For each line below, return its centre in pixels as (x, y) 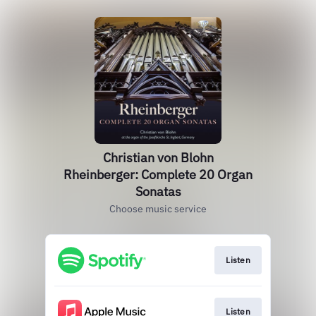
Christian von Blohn (158, 158)
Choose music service (158, 209)
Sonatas (158, 192)
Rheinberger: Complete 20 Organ (158, 175)
